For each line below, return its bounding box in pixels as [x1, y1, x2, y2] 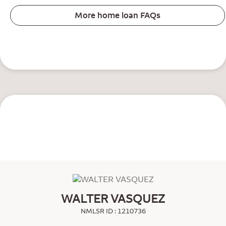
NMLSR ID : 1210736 [80, 206, 146, 215]
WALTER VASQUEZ [61, 191, 165, 206]
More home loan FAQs [75, 10, 160, 21]
